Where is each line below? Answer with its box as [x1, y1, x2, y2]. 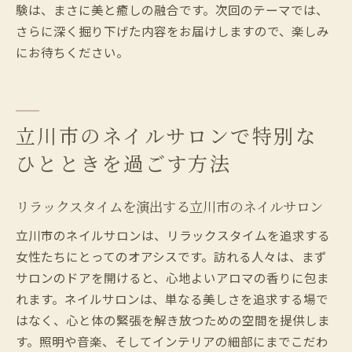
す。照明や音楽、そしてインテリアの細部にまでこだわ [16, 332, 328, 350]
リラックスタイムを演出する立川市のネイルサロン [16, 196, 323, 215]
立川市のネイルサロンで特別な [16, 122, 317, 148]
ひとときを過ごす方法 [16, 149, 232, 176]
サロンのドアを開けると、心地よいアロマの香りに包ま [16, 268, 329, 286]
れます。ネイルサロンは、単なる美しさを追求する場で [16, 289, 328, 307]
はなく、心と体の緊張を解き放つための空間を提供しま [16, 310, 330, 328]
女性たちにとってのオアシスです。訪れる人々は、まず [16, 247, 327, 265]
